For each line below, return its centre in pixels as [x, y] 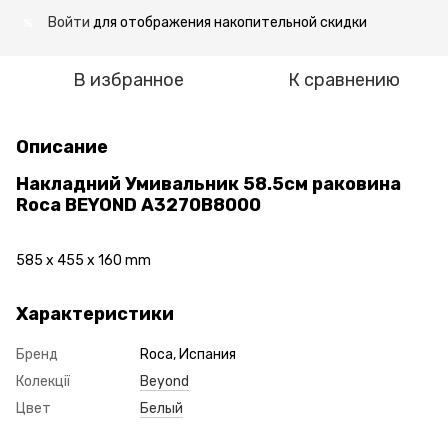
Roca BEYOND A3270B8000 [138, 205]
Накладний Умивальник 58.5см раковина [208, 184]
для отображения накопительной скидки [228, 22]
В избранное [128, 80]
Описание [62, 147]
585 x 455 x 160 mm [83, 261]
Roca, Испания [188, 355]
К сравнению [344, 80]
